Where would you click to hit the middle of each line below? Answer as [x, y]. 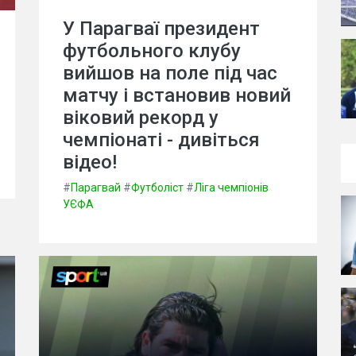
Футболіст [157, 187]
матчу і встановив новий [177, 95]
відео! [90, 162]
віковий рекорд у [141, 117]
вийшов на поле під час [170, 73]
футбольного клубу [152, 50]
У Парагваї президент [161, 28]
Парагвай [96, 187]
